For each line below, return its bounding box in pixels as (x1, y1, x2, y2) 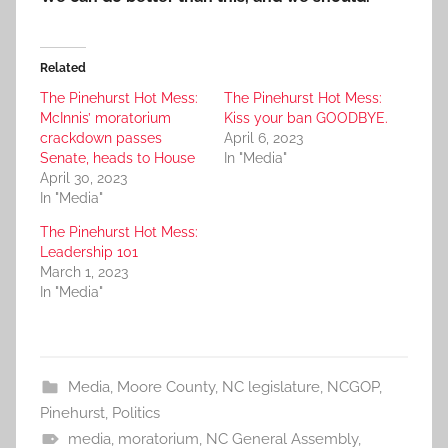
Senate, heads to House (40, 149, 195, 166)
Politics (112, 403, 160, 422)
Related (40, 60, 86, 75)
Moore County (116, 377, 215, 396)
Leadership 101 (40, 243, 138, 260)
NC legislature (221, 377, 320, 396)
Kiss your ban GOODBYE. (224, 109, 388, 126)
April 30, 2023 (40, 169, 127, 186)
